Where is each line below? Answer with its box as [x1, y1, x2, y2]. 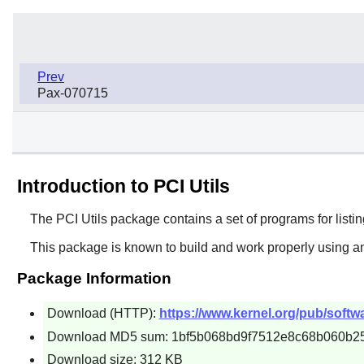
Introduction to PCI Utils [16, 175, 230, 197]
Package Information [16, 269, 171, 287]
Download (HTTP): [46, 305, 159, 320]
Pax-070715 [37, 85, 108, 100]
